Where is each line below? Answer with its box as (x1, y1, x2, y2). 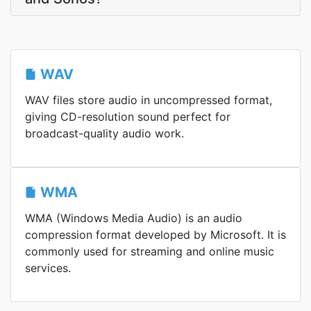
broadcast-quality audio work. (25, 126, 184, 140)
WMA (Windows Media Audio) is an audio (25, 211, 242, 225)
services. (25, 261, 71, 275)
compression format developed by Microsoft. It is (25, 228, 286, 242)
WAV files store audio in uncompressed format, (25, 93, 272, 107)
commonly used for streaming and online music (25, 244, 274, 258)
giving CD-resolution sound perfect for (25, 110, 230, 124)
